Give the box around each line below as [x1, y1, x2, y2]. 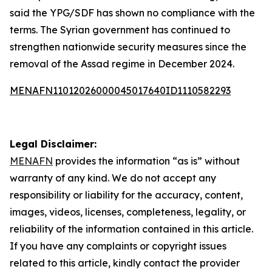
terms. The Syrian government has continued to [10, 24, 230, 36]
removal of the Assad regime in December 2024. [10, 58, 234, 70]
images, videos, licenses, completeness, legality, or [10, 206, 246, 218]
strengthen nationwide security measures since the [10, 41, 246, 53]
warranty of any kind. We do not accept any [10, 172, 216, 184]
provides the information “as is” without [53, 155, 240, 167]
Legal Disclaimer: [10, 138, 97, 150]
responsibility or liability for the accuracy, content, [10, 189, 243, 201]
